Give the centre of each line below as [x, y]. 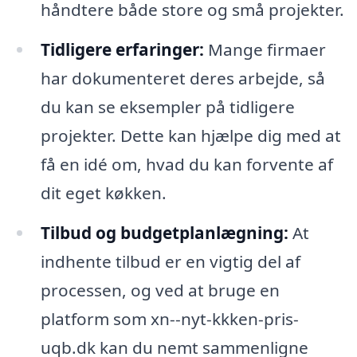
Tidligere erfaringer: [122, 49]
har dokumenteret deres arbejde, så [182, 78]
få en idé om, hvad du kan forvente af [186, 164]
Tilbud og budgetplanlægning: [164, 232]
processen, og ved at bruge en [160, 290]
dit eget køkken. [103, 192]
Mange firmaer [265, 49]
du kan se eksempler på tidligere [167, 106]
